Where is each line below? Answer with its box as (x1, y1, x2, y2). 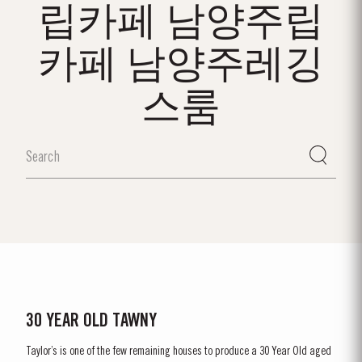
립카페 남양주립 (38, 6, 324, 40)
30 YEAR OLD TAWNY (26, 313, 158, 330)
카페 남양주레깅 (38, 48, 324, 83)
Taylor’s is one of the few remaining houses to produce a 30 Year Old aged (26, 347, 332, 356)
